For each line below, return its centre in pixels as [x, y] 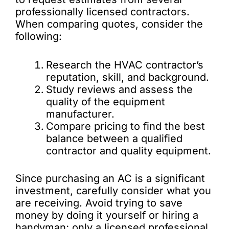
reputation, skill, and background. [128, 77]
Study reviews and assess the [119, 89]
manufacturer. [80, 114]
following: [39, 36]
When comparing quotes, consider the [109, 24]
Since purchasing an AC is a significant [110, 178]
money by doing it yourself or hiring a [107, 215]
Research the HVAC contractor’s [125, 65]
